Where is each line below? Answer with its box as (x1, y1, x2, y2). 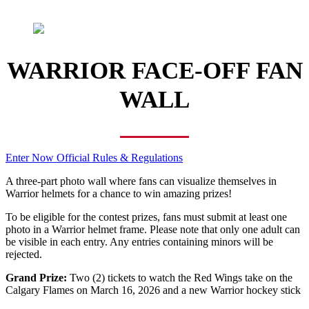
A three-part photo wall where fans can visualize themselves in (6, 175, 277, 187)
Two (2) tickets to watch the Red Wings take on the (67, 271, 292, 283)
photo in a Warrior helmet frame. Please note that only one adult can (6, 223, 300, 235)
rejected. (6, 248, 42, 260)
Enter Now (6, 151, 57, 163)
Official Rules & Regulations (57, 151, 183, 163)
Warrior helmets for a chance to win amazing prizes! (6, 187, 232, 199)
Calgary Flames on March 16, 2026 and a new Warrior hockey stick (6, 283, 301, 296)
